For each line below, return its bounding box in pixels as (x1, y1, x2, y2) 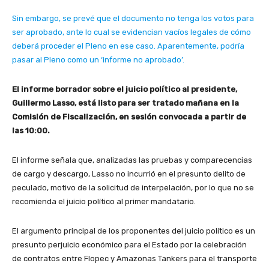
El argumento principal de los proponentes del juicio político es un (12, 226, 255, 235)
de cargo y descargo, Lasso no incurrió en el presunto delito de (12, 169, 246, 178)
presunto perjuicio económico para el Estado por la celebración (12, 240, 247, 249)
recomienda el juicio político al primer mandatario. (12, 196, 198, 206)
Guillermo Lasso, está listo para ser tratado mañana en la (12, 98, 239, 107)
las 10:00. (12, 125, 52, 135)
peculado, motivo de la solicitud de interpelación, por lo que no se (12, 183, 254, 192)
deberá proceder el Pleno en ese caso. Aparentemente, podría (12, 41, 244, 50)
